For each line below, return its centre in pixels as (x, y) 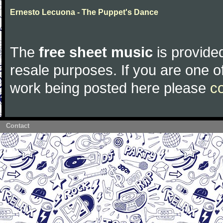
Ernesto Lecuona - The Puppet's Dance (84, 12)
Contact (18, 126)
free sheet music (96, 52)
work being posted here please (110, 88)
